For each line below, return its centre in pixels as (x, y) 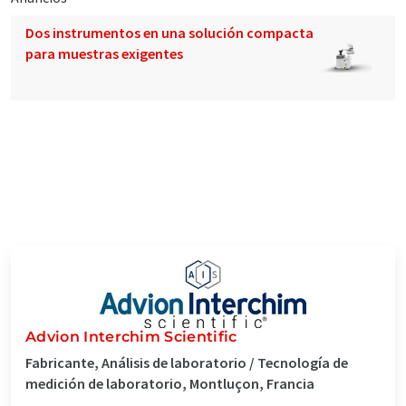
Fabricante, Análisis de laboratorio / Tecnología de (187, 362)
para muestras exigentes (104, 53)
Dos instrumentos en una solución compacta (169, 32)
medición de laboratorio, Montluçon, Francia (170, 383)
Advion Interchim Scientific (131, 336)
